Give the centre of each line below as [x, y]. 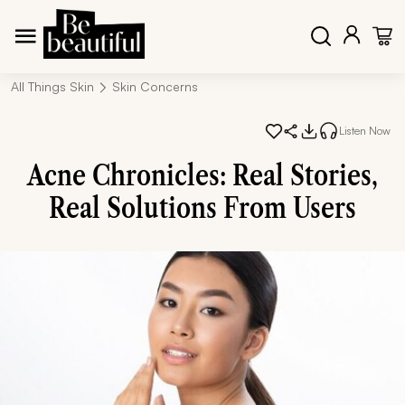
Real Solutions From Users [202, 207]
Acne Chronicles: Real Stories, [202, 175]
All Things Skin [52, 86]
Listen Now [365, 130]
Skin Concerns [155, 86]
